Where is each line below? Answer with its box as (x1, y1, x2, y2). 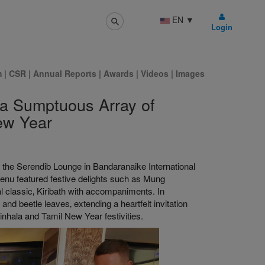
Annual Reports (31, 67, 99, 79)
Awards (101, 67, 136, 79)
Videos (141, 67, 171, 79)
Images (176, 67, 205, 79)
